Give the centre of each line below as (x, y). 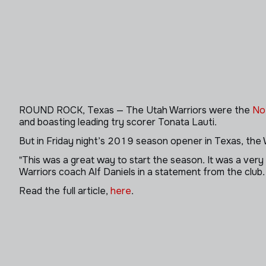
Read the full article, (65, 191)
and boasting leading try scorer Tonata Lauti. (118, 122)
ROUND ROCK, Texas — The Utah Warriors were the (136, 110)
